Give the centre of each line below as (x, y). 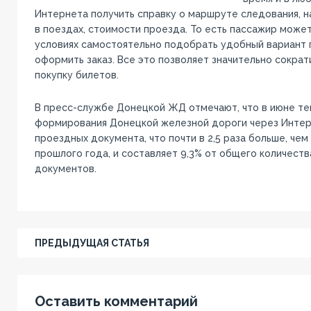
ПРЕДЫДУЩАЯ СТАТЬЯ (92, 243)
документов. (65, 169)
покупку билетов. (76, 75)
